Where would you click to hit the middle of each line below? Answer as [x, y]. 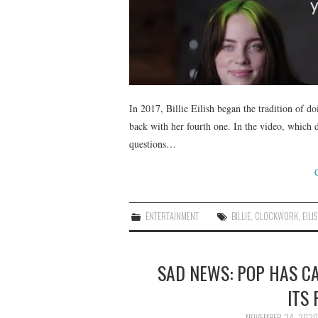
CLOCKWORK [277, 216]
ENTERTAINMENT [172, 216]
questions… [153, 143]
